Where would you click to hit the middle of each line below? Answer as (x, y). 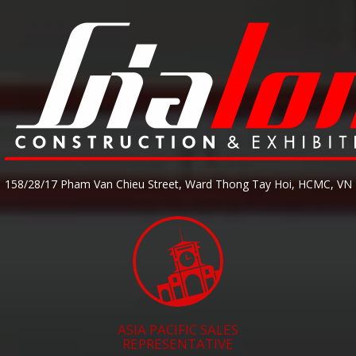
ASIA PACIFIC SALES (178, 330)
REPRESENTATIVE (178, 344)
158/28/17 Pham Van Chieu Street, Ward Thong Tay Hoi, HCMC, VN (178, 184)
